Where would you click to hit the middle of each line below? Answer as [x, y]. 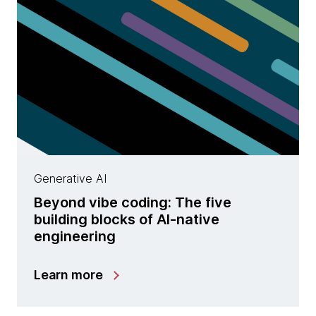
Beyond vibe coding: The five [133, 202]
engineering [75, 236]
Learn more [68, 275]
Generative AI [70, 178]
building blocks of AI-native [127, 219]
